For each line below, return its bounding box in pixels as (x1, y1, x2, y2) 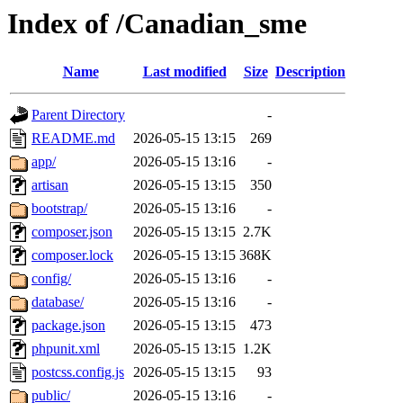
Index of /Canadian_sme (7, 7, 307, 40)
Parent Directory (31, 107, 125, 123)
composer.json (31, 224, 112, 240)
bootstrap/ (31, 201, 87, 217)
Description (275, 64, 345, 80)
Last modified (142, 64, 227, 80)
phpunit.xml (31, 341, 100, 357)
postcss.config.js (31, 364, 124, 381)
